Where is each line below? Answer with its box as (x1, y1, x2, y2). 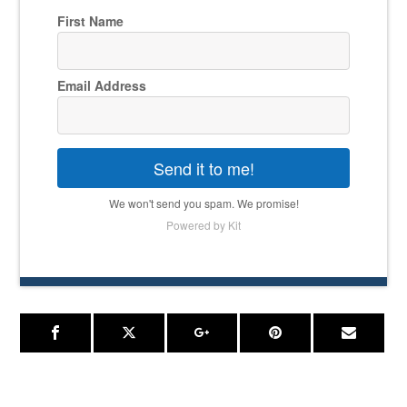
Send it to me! (153, 156, 254, 181)
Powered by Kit (166, 217, 241, 233)
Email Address (56, 76, 146, 95)
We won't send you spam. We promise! (108, 195, 299, 212)
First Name (56, 12, 124, 31)
